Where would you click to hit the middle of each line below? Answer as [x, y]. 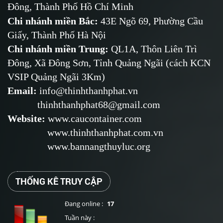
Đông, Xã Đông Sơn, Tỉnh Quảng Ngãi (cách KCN [109, 63]
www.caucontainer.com [95, 119]
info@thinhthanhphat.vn [87, 91]
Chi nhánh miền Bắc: [54, 21]
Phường [169, 21]
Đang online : [85, 204]
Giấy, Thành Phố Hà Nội [57, 35]
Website [25, 119]
